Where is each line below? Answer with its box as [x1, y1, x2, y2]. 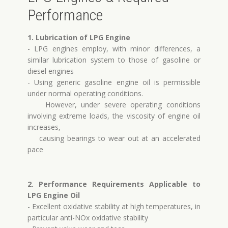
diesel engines [27, 66, 74, 76]
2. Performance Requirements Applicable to [27, 179, 201, 189]
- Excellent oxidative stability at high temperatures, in [27, 202, 201, 211]
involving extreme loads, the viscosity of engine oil [27, 111, 201, 121]
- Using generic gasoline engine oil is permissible [27, 77, 201, 87]
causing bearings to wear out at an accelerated [27, 133, 201, 143]
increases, [27, 122, 61, 132]
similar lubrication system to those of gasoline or [27, 55, 201, 65]
